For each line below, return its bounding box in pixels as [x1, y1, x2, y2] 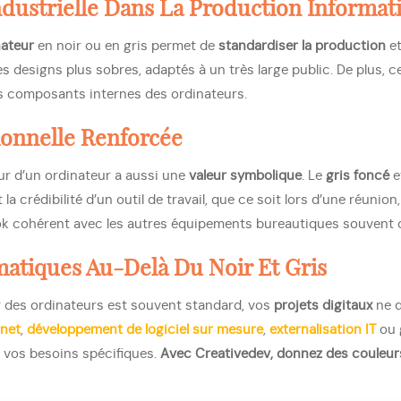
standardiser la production [218, 39, 386, 53]
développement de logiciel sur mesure [27, 323, 263, 337]
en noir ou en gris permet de [34, 39, 218, 53]
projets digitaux [274, 299, 372, 312]
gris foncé [326, 169, 389, 183]
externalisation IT [269, 323, 376, 337]
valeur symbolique [189, 169, 302, 183]
